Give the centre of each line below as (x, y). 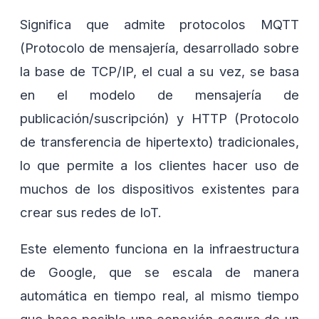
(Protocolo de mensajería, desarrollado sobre (159, 47)
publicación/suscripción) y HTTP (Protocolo (159, 118)
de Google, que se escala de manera (159, 272)
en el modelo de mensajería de (159, 94)
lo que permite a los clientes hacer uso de (159, 165)
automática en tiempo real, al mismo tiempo (159, 295)
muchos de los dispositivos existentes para (159, 188)
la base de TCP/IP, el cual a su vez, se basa (159, 71)
